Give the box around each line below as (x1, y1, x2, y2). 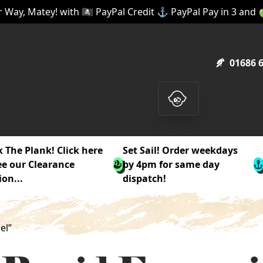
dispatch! (123, 172, 167, 185)
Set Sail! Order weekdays (123, 144, 238, 157)
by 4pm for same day (123, 158, 220, 171)
